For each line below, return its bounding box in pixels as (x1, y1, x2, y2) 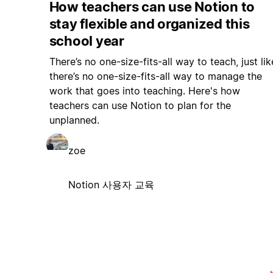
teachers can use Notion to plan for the (49, 99, 231, 112)
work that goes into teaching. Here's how (49, 85, 240, 97)
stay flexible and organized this (49, 16, 250, 32)
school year (49, 33, 124, 49)
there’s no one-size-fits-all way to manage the (49, 70, 262, 83)
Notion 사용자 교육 (68, 179, 154, 191)
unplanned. (49, 114, 99, 127)
